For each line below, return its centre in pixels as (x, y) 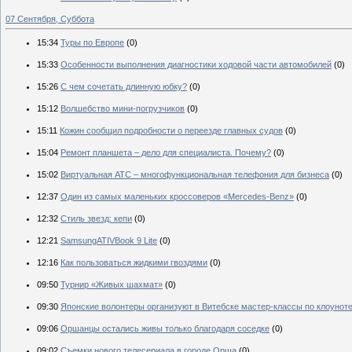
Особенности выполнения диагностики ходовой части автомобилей (196, 65)
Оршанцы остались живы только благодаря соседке (165, 329)
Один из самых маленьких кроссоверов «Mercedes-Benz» (177, 197)
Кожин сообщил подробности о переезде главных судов (171, 131)
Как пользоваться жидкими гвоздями (134, 263)
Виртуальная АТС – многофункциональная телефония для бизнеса (195, 175)
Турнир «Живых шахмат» (112, 285)
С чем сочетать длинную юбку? (124, 87)
